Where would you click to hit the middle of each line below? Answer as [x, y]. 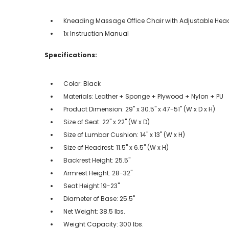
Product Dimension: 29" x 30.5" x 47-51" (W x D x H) [139, 109]
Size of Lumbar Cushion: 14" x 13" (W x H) [124, 134]
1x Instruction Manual [96, 33]
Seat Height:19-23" [91, 186]
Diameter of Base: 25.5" [99, 198]
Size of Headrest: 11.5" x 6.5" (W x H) [116, 147]
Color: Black [82, 83]
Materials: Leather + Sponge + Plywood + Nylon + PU [143, 96]
